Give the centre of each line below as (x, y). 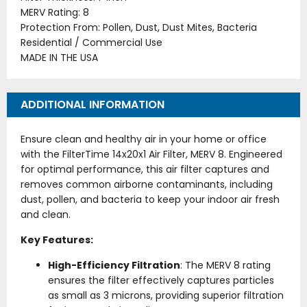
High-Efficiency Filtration (114, 266)
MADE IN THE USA (59, 58)
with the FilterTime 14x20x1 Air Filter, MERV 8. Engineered (151, 155)
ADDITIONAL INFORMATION (93, 105)
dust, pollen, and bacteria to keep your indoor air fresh (150, 200)
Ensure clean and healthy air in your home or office (144, 139)
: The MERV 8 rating (225, 266)
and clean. (46, 215)
